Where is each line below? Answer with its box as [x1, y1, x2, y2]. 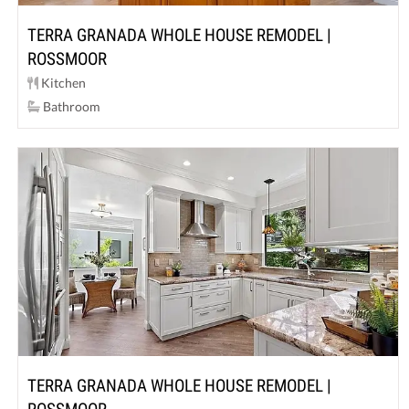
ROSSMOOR [27, 47, 108, 69]
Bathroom [40, 98, 101, 114]
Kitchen [38, 74, 87, 90]
